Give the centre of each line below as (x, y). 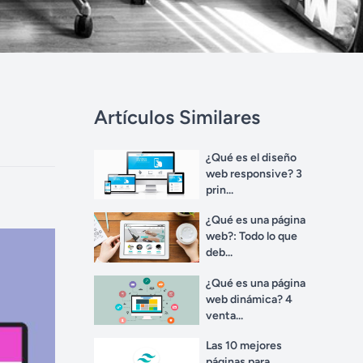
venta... (224, 315)
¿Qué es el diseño (251, 158)
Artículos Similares (177, 117)
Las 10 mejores (244, 346)
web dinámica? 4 (249, 299)
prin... (220, 190)
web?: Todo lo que (252, 237)
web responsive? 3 (254, 174)
